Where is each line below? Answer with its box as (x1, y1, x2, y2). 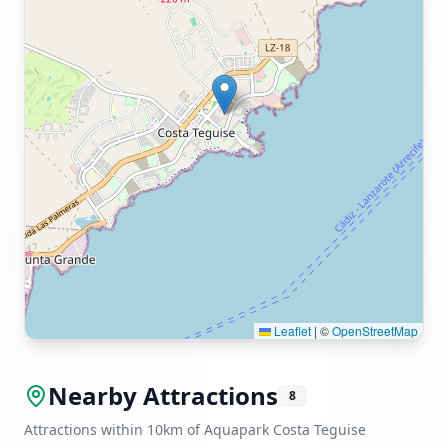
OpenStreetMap (332, 322, 418, 339)
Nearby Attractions (48, 379, 278, 412)
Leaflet (271, 322, 311, 339)
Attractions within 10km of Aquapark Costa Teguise (24, 420, 366, 439)
